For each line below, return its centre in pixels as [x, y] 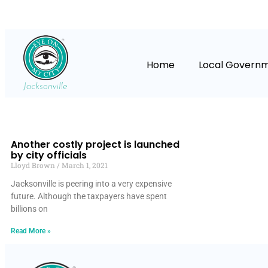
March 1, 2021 [84, 165]
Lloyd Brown [34, 165]
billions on [29, 209]
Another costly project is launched [95, 145]
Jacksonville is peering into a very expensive [91, 184]
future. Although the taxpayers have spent [89, 197]
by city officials [49, 156]
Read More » [31, 231]
